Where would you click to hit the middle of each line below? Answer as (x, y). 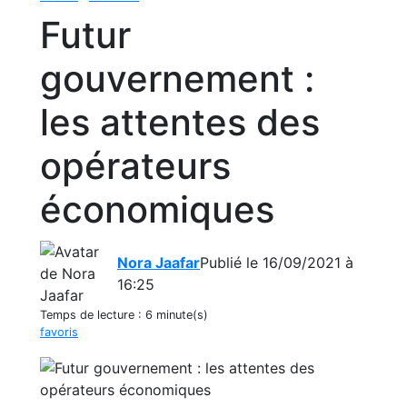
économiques (157, 209)
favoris (59, 332)
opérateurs (135, 166)
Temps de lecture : (93, 315)
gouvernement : (177, 79)
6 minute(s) (177, 315)
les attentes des (180, 122)
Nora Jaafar (159, 263)
